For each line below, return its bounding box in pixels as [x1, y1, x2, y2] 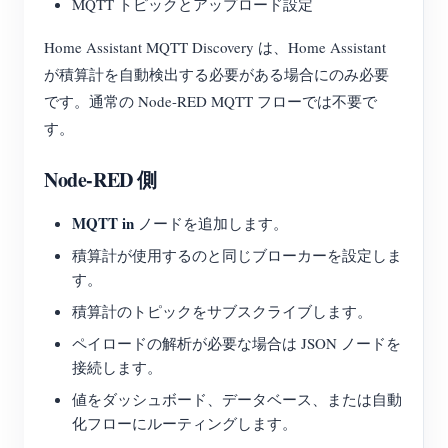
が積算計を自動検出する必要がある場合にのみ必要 [44, 64, 389, 85]
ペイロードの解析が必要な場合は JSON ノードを [72, 333, 401, 354]
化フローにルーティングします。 [72, 413, 297, 434]
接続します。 [72, 357, 162, 378]
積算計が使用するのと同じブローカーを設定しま [72, 245, 402, 266]
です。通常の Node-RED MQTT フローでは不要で [44, 91, 377, 112]
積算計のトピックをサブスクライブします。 [72, 301, 372, 322]
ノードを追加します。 [134, 213, 288, 234]
